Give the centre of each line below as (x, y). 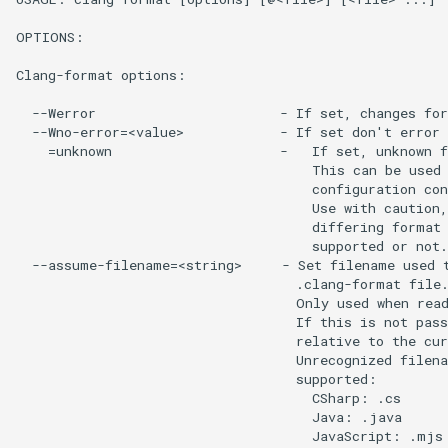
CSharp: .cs (208, 397)
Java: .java (209, 416)
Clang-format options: (101, 74)
